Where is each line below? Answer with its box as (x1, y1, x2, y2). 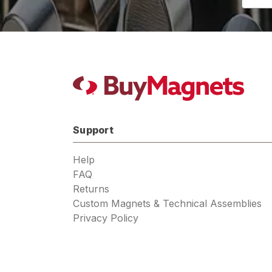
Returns (73, 183, 109, 195)
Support (73, 124, 114, 136)
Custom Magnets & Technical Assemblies (73, 197, 262, 209)
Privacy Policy (73, 212, 138, 224)
